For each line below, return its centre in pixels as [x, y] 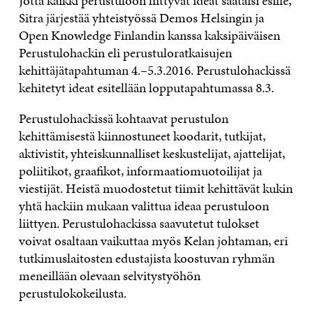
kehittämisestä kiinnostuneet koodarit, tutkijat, [142, 136]
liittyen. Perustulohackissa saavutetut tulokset [139, 224]
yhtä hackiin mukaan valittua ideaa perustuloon [144, 206]
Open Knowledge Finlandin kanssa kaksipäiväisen [149, 36]
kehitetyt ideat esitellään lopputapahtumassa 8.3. [146, 88]
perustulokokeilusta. [72, 293]
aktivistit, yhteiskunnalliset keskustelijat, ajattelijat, [152, 154]
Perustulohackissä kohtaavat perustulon [123, 119]
